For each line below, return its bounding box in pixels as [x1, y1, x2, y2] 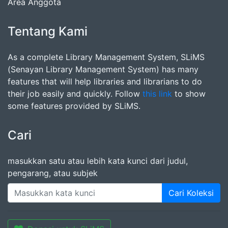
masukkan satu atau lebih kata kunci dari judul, [8, 156, 188, 166]
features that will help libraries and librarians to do [8, 76, 202, 87]
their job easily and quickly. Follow [8, 89, 142, 99]
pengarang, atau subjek [8, 168, 98, 178]
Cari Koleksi [168, 188, 214, 198]
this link [142, 89, 172, 99]
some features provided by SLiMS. [8, 101, 140, 111]
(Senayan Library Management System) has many [8, 64, 198, 74]
